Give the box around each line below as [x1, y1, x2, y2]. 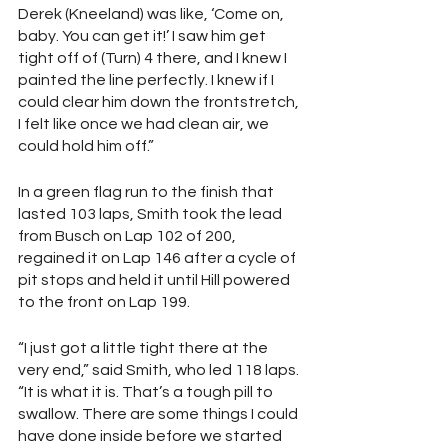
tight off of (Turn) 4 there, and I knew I [18, 50, 290, 66]
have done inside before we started [18, 428, 285, 444]
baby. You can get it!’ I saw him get [18, 28, 269, 44]
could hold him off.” [18, 138, 154, 154]
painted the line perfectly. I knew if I [18, 72, 277, 88]
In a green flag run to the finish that [18, 184, 277, 200]
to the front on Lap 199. [18, 294, 190, 310]
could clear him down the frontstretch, [18, 94, 302, 110]
